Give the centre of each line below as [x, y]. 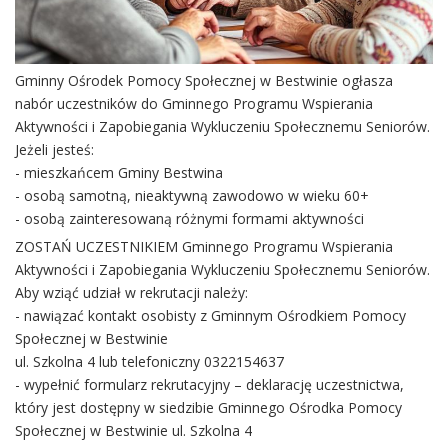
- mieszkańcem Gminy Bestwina [119, 173]
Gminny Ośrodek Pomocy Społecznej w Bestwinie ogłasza [204, 81]
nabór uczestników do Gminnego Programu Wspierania [194, 104]
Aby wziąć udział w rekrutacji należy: [131, 293]
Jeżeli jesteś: [54, 150]
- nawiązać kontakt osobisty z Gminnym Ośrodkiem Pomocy [210, 316]
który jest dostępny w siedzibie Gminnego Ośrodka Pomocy [208, 408]
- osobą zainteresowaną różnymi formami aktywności [189, 219]
